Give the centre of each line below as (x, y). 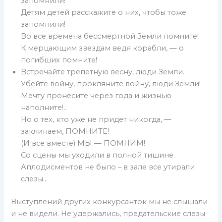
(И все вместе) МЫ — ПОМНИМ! (83, 143)
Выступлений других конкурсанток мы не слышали (110, 202)
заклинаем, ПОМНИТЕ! (65, 132)
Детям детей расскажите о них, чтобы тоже (104, 13)
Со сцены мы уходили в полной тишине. (98, 155)
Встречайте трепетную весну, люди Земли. (103, 72)
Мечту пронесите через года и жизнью (96, 96)
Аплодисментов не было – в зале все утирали (108, 167)
